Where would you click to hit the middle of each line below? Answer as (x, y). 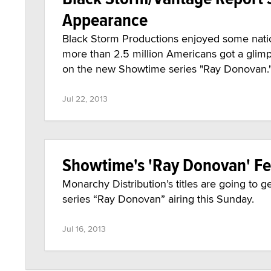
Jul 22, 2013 (85, 99)
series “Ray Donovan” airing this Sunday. (158, 199)
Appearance (105, 20)
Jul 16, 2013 (84, 229)
